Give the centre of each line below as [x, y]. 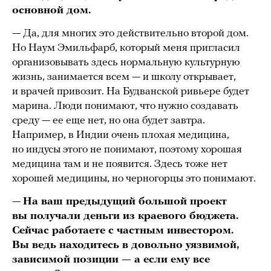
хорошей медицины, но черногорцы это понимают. [134, 178]
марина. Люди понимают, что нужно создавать [125, 106]
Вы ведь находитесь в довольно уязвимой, [126, 245]
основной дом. [51, 10]
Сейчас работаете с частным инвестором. [123, 230]
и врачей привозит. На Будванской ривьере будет [131, 91]
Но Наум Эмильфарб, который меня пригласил [126, 48]
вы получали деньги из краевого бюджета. [125, 216]
